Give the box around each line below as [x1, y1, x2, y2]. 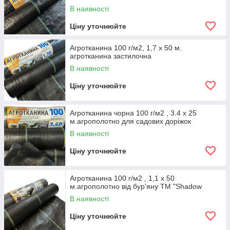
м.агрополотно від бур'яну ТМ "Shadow [70, 182, 202, 190]
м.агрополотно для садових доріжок [70, 117, 191, 125]
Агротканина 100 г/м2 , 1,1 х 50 [70, 174, 175, 182]
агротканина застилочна [70, 52, 151, 60]
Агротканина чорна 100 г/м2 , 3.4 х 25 [70, 109, 197, 117]
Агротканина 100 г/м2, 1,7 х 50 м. [70, 44, 182, 52]
